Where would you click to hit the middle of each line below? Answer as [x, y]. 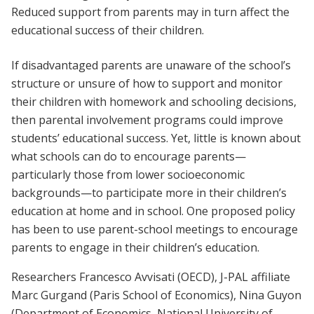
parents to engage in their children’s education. [135, 248]
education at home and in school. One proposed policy [153, 211]
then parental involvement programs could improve [147, 120]
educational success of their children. [108, 30]
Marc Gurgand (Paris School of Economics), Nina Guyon [156, 295]
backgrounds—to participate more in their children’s [149, 193]
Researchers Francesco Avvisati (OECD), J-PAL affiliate [151, 277]
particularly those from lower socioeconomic [128, 175]
